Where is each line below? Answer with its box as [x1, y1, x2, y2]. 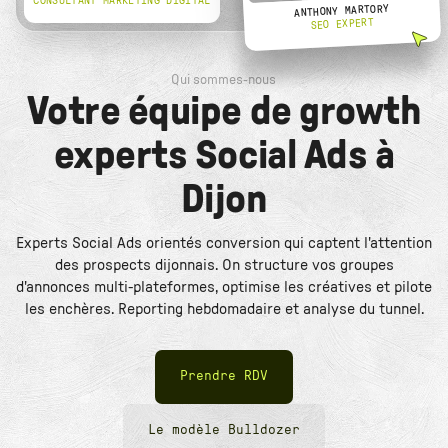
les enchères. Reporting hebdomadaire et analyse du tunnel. [24, 301, 424, 318]
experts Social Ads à [53, 136, 395, 177]
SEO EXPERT [310, 16, 375, 32]
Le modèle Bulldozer [148, 423, 300, 438]
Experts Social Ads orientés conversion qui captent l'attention [16, 235, 432, 252]
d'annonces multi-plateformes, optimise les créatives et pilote [16, 279, 432, 296]
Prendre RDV [180, 369, 268, 384]
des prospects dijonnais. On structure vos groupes [54, 257, 394, 274]
